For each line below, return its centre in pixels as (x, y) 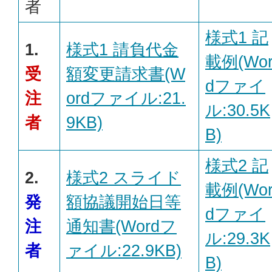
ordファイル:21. (126, 98)
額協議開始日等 (124, 202)
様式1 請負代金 (122, 50)
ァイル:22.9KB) (124, 251)
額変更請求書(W (126, 74)
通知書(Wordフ (121, 226)
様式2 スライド (124, 178)
